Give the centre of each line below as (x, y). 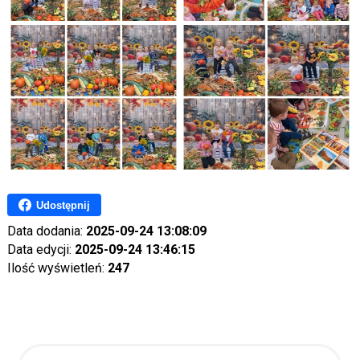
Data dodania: (46, 231)
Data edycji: (41, 250)
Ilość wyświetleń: (57, 268)
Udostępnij (63, 205)
